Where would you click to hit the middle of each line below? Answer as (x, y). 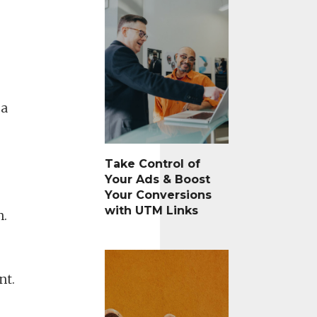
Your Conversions (158, 195)
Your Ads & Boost (157, 180)
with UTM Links (151, 211)
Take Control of (152, 164)
